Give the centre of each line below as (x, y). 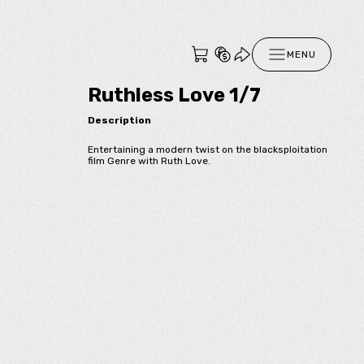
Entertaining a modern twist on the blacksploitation (208, 149)
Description (119, 120)
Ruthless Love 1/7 (174, 95)
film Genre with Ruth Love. (149, 160)
